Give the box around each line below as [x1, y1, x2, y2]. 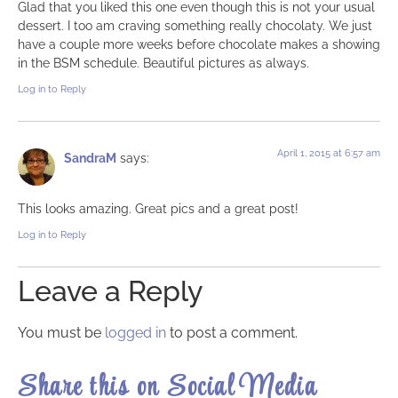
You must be [18, 324, 105, 342]
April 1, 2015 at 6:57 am [277, 147, 380, 160]
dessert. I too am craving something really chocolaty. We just [18, 17, 372, 33]
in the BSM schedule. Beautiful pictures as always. [18, 54, 309, 70]
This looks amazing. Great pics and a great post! [18, 200, 298, 216]
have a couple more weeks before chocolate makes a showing [18, 36, 380, 52]
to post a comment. [166, 324, 298, 342]
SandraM [64, 150, 116, 166]
